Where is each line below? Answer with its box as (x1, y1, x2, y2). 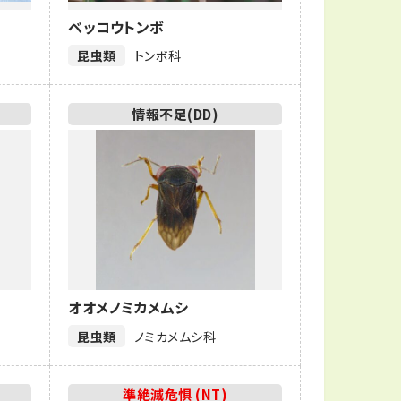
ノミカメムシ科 (133, 327, 217, 346)
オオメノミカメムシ (68, 296, 189, 319)
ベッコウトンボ (68, 15, 165, 38)
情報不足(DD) (132, 104, 219, 124)
